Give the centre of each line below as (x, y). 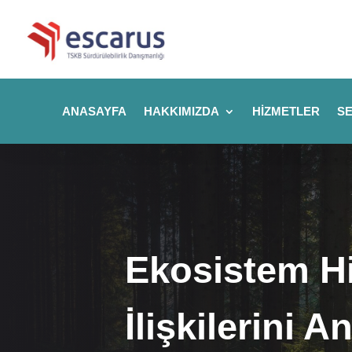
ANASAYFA (95, 111)
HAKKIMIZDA (182, 111)
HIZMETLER (286, 111)
